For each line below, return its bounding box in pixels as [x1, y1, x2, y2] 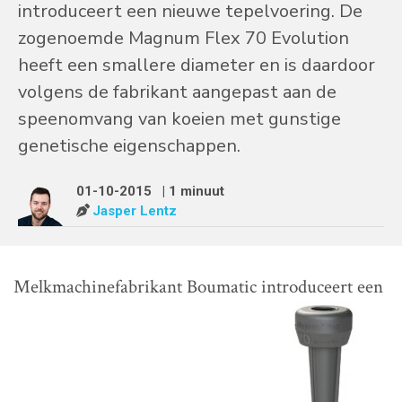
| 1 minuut [162, 182, 224, 199]
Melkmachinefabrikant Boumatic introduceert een [13, 274, 383, 299]
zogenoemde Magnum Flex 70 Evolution [18, 25, 349, 50]
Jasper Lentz [92, 202, 177, 219]
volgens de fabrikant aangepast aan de [18, 79, 336, 104]
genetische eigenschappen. [18, 133, 240, 158]
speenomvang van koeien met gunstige [18, 106, 341, 131]
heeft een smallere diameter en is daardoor [18, 52, 375, 77]
